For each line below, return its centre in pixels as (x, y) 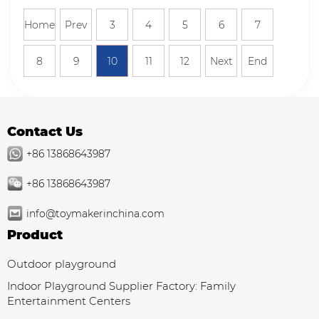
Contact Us (45, 132)
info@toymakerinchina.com (95, 214)
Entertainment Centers (69, 301)
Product (35, 235)
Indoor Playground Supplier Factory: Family (121, 286)
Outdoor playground (62, 264)
